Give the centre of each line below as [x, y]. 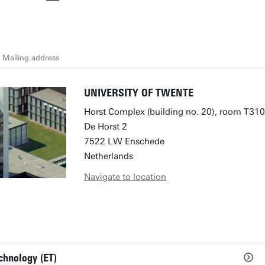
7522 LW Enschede [124, 141]
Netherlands [109, 156]
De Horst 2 [106, 127]
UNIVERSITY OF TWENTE [139, 93]
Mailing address [31, 57]
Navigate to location [125, 177]
